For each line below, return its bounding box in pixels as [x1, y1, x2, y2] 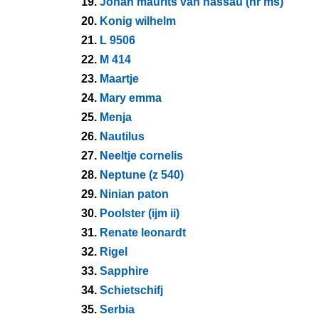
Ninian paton [100, 188, 169, 200]
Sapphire [100, 265, 149, 277]
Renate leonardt [100, 226, 186, 239]
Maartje [100, 73, 139, 85]
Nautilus [100, 130, 145, 142]
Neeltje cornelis [100, 150, 183, 162]
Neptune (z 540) [100, 169, 184, 181]
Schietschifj [100, 284, 163, 296]
